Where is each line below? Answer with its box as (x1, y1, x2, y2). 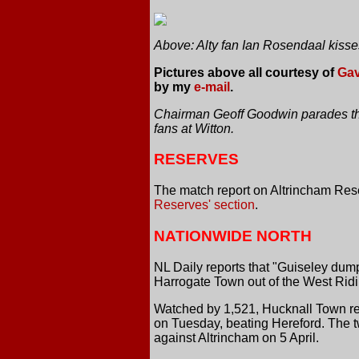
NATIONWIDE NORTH (154, 227, 312, 244)
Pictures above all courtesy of (154, 65, 337, 79)
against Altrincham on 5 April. (154, 330, 319, 345)
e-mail (194, 79, 230, 94)
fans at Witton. (154, 121, 234, 135)
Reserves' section (154, 198, 255, 212)
